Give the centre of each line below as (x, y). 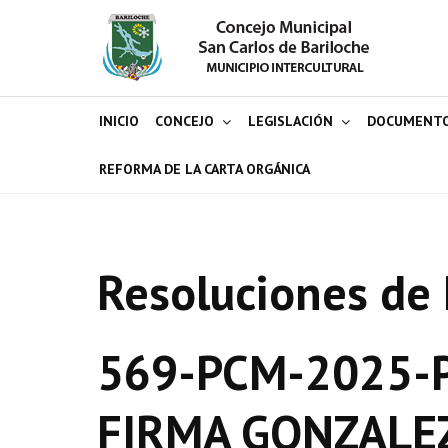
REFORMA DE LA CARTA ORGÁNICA (204, 169)
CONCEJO (184, 121)
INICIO (119, 121)
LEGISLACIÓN (290, 121)
